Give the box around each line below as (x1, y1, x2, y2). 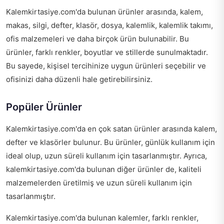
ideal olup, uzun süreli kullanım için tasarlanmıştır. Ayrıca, (6, 151, 207, 161)
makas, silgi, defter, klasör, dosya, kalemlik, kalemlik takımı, (6, 20, 213, 30)
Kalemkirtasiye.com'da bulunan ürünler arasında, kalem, (6, 7, 203, 17)
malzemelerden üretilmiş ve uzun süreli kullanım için (6, 178, 192, 188)
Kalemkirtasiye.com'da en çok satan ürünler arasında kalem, (6, 124, 217, 134)
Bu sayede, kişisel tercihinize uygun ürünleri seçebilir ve (6, 61, 206, 71)
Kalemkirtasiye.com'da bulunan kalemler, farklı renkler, (6, 213, 198, 223)
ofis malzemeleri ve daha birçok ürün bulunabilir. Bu (6, 34, 189, 44)
